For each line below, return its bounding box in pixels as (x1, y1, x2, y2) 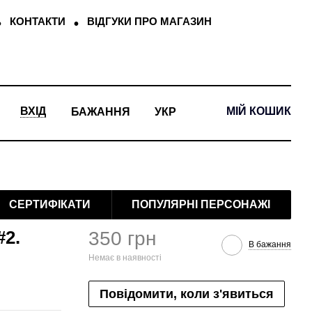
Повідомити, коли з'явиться (100, 287, 274, 301)
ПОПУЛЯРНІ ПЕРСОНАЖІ (132, 198, 271, 210)
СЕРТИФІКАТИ (9, 198, 91, 210)
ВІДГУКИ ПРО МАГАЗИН (86, 15, 212, 27)
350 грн (88, 228, 156, 249)
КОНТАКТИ (9, 15, 65, 27)
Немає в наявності (88, 253, 162, 263)
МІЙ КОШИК (226, 104, 291, 117)
